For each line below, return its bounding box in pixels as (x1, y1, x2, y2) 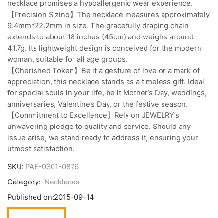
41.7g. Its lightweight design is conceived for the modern (7, 43, 201, 53)
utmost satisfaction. (7, 144, 74, 153)
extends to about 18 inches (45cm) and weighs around (7, 32, 194, 41)
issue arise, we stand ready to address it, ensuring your (7, 133, 198, 142)
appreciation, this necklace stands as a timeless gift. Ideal (7, 77, 204, 86)
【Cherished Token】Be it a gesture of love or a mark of (7, 66, 200, 75)
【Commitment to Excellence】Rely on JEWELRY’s (7, 110, 179, 120)
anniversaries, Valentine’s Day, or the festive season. (7, 99, 188, 109)
